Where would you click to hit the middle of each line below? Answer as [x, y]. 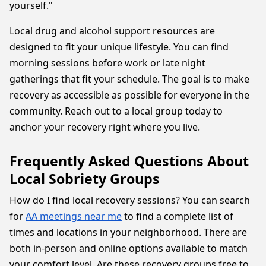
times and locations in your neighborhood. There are [128, 232]
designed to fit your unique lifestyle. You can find [119, 47]
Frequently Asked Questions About [129, 161]
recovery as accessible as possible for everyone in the [129, 95]
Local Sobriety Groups [85, 179]
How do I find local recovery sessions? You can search [130, 200]
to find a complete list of [178, 216]
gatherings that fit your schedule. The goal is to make [129, 79]
